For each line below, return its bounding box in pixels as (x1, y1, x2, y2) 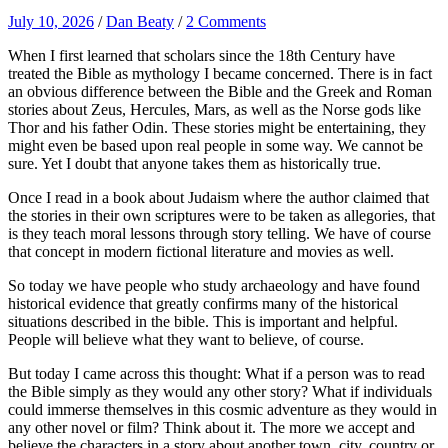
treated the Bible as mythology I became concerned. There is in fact (8, 64, 432, 82)
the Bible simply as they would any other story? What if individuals (8, 382, 432, 400)
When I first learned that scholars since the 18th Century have (8, 46, 395, 64)
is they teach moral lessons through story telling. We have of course (8, 224, 431, 242)
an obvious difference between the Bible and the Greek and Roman (8, 82, 432, 100)
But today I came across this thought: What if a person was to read (8, 364, 425, 382)
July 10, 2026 (8, 12, 94, 30)
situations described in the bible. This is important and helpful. (8, 312, 398, 330)
